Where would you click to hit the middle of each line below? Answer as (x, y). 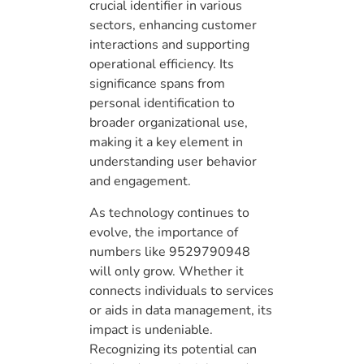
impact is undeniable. (151, 329)
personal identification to (162, 104)
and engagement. (140, 182)
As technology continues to (169, 212)
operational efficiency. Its (162, 65)
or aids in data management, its (181, 310)
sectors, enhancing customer (173, 26)
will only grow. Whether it (167, 271)
